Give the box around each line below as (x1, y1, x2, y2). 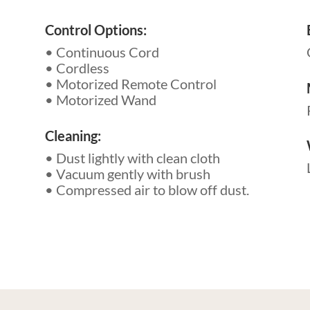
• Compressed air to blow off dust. (44, 181, 249, 198)
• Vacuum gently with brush (44, 165, 210, 182)
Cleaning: (44, 127, 101, 144)
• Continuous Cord (44, 44, 159, 61)
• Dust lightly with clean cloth (44, 149, 220, 166)
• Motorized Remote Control (44, 75, 217, 93)
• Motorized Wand (44, 91, 156, 109)
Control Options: (44, 21, 147, 39)
